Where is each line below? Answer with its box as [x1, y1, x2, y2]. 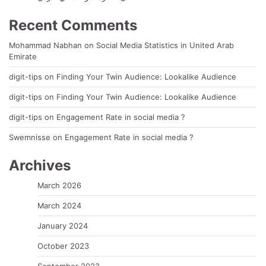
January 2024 [37, 221, 88, 231]
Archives [9, 157, 71, 175]
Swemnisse [9, 132, 50, 142]
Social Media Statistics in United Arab [96, 40, 234, 50]
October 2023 [37, 241, 89, 251]
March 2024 [37, 201, 81, 211]
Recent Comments [9, 17, 137, 34]
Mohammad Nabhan [9, 40, 82, 50]
